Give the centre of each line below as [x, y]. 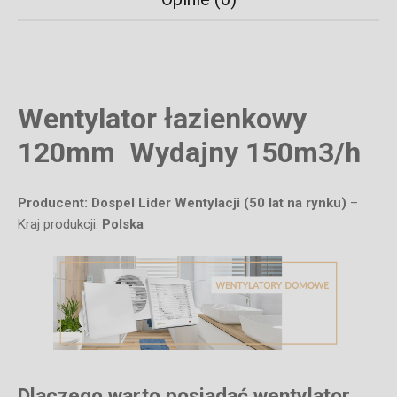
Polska [123, 225]
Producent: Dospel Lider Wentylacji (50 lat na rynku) [182, 203]
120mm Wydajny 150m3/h [189, 152]
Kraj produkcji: [60, 225]
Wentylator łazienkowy [162, 118]
